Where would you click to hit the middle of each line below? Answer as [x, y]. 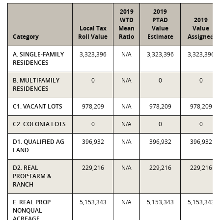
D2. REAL [26, 168]
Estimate [160, 37]
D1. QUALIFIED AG [39, 142]
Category [26, 37]
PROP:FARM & [32, 176]
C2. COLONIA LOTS [39, 124]
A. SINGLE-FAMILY [38, 54]
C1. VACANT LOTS [38, 106]
